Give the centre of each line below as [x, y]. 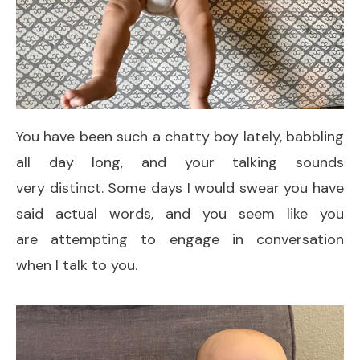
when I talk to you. [79, 265]
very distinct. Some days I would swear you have [180, 188]
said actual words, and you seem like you [180, 213]
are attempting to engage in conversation [180, 239]
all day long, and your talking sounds [180, 162]
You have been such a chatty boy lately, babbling [180, 136]
